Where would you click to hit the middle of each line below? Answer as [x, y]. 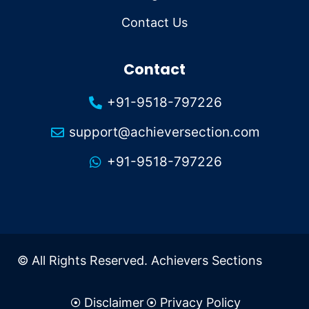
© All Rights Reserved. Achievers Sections [140, 260]
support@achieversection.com [164, 132]
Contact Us [154, 22]
